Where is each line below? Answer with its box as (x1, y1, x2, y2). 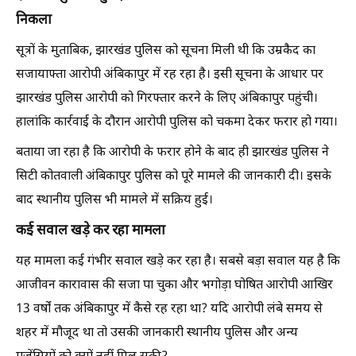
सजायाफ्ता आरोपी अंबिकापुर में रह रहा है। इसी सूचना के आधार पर (16, 67, 323, 83)
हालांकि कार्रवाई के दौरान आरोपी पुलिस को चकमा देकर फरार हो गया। (16, 114, 338, 131)
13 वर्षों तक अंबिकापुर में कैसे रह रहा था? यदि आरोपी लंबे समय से (16, 301, 323, 318)
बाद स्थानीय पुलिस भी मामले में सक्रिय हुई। (16, 192, 213, 209)
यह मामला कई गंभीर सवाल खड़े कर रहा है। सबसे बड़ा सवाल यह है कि (16, 253, 340, 270)
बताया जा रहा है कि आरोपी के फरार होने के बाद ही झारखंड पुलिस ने (16, 145, 329, 161)
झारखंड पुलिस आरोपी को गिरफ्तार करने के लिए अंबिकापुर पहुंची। (16, 91, 318, 107)
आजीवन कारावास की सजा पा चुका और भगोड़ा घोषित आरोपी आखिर (16, 277, 333, 294)
